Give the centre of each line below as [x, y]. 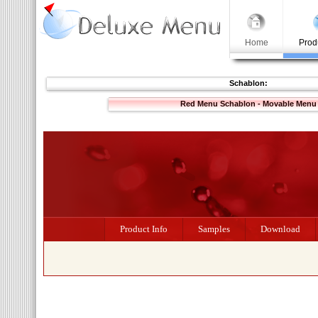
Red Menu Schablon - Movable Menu [248, 104]
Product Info [144, 229]
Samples [214, 229]
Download [280, 229]
